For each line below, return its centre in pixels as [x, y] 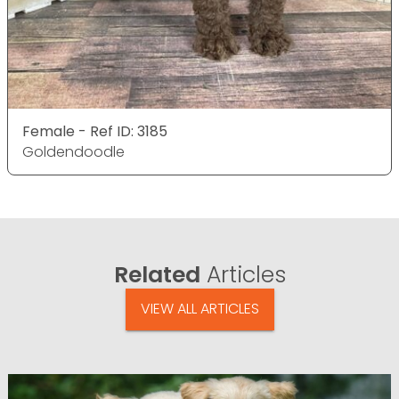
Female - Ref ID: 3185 [95, 132]
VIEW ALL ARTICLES [199, 309]
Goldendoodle [73, 152]
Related [157, 275]
